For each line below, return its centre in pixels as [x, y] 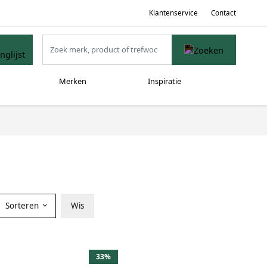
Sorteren [23, 205]
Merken [72, 81]
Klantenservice [173, 13]
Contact [223, 13]
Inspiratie [164, 81]
